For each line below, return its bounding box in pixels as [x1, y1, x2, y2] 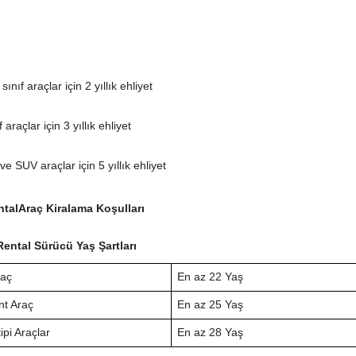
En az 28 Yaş [176, 326, 243, 339]
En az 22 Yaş [176, 270, 243, 284]
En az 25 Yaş [176, 298, 243, 311]
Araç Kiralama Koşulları [17, 202, 145, 215]
